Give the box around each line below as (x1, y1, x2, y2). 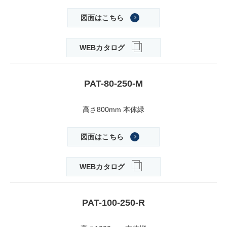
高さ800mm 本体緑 (83, 105, 144, 114)
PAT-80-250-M (84, 79, 143, 89)
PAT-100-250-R (82, 198, 145, 208)
